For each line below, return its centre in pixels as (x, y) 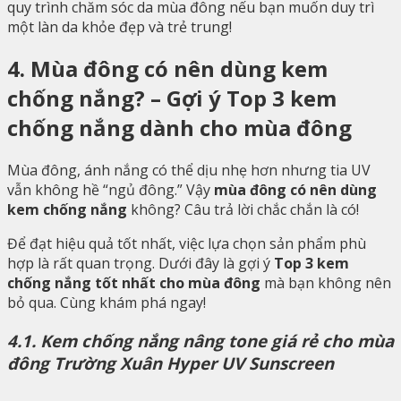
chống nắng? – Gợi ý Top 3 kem (172, 98)
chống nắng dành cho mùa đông (179, 128)
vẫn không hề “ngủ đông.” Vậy (111, 190)
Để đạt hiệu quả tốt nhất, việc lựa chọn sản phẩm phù (187, 244)
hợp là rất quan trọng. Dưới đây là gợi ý (141, 264)
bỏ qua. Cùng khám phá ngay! (107, 303)
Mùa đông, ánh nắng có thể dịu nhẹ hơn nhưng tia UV (189, 171)
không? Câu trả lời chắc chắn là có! (243, 210)
